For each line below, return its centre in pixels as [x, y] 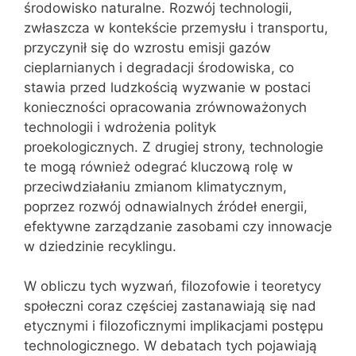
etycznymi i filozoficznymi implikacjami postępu [174, 326]
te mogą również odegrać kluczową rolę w [159, 166]
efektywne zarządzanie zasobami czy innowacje [178, 226]
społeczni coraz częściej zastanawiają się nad [170, 306]
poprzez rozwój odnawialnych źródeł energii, [166, 206]
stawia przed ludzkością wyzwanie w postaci [167, 87]
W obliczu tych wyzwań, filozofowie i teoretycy [172, 286]
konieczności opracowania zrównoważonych [165, 107]
